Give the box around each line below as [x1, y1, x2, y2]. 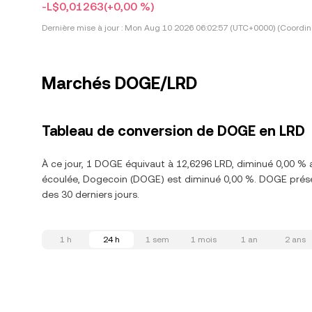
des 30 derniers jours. [42, 189, 139, 200]
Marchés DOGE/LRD [42, 74, 197, 93]
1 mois [190, 235, 217, 244]
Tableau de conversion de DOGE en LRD [42, 123, 305, 139]
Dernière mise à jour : [42, 23, 123, 33]
